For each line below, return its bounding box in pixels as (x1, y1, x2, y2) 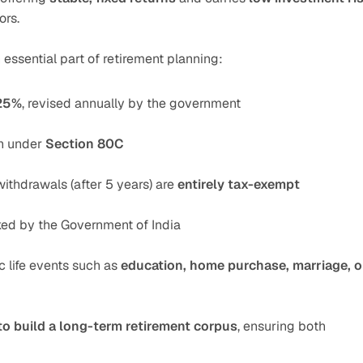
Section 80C (45, 135, 124, 152)
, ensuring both (237, 318, 326, 335)
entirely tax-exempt (177, 176, 300, 193)
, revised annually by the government (22, 95, 241, 112)
